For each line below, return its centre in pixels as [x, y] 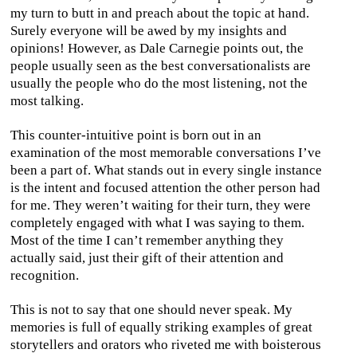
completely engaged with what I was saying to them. [157, 222]
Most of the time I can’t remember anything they [147, 240]
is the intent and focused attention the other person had [165, 187]
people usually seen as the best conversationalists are [161, 65]
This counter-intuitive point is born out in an [136, 135]
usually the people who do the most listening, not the [159, 83]
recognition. [45, 275]
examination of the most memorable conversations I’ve [166, 152]
